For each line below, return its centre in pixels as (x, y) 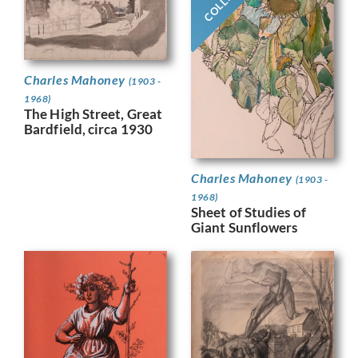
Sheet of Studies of (249, 213)
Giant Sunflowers (245, 228)
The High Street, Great (93, 114)
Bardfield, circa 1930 (89, 129)
